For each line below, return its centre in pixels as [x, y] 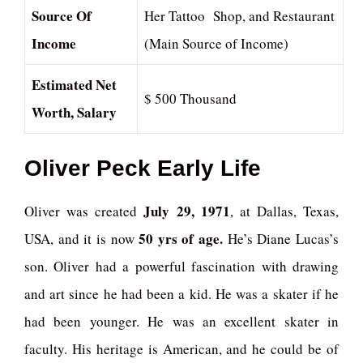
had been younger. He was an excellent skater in [181, 321]
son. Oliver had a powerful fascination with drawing [181, 266]
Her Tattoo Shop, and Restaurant [239, 16]
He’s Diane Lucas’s [283, 238]
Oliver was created [84, 211]
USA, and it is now [82, 238]
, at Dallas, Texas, [284, 211]
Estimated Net [74, 85]
